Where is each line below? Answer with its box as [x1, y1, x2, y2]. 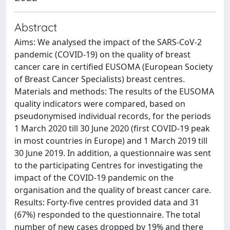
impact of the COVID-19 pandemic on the [14, 172, 174, 183]
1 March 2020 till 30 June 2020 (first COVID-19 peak [14, 123, 210, 134]
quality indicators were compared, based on [14, 98, 185, 109]
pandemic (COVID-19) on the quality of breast [14, 49, 190, 60]
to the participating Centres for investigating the [14, 160, 203, 171]
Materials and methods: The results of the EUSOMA [14, 86, 214, 97]
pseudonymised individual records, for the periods [14, 110, 211, 122]
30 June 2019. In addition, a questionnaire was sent [14, 147, 211, 159]
